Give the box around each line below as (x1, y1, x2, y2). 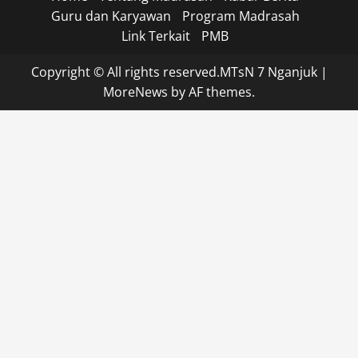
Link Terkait (121, 27, 190, 46)
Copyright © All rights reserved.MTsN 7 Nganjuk (30, 63, 320, 82)
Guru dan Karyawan (50, 7, 171, 26)
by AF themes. (168, 83, 255, 101)
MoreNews (103, 83, 168, 101)
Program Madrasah (181, 7, 300, 26)
